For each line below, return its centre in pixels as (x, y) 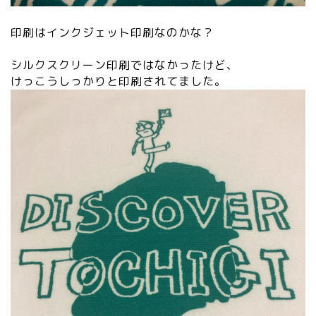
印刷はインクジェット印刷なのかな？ (113, 33)
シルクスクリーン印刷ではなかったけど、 (124, 65)
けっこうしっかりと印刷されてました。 (119, 81)
